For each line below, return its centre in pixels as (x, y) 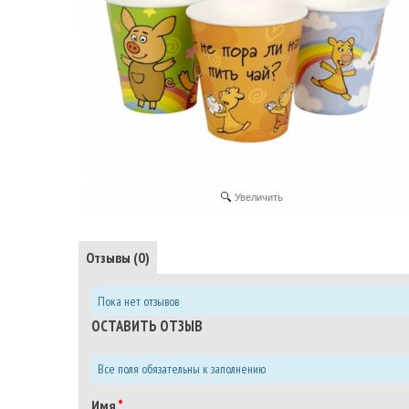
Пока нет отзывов (138, 302)
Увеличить (259, 198)
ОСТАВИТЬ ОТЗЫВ (147, 326)
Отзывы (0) (118, 258)
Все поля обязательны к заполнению (182, 369)
